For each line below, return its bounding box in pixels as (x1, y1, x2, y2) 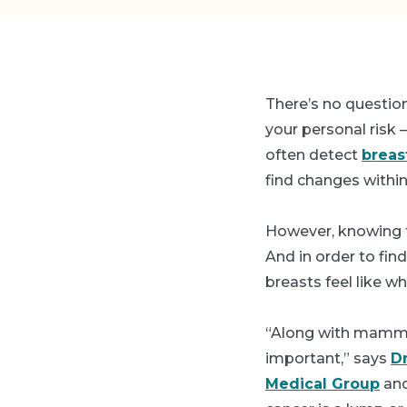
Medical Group (265, 375, 380, 392)
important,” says (265, 350, 391, 367)
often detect (265, 146, 362, 164)
